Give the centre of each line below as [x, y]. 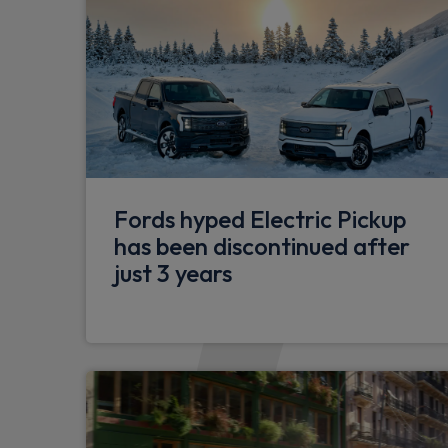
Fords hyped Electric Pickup [260, 219]
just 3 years [173, 273]
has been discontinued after [262, 246]
